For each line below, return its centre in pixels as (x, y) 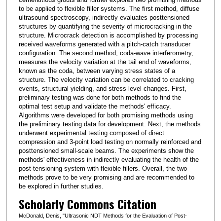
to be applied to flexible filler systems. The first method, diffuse (109, 8)
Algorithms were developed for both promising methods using (106, 115)
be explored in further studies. (61, 186)
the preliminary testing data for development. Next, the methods (110, 124)
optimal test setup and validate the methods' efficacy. (95, 106)
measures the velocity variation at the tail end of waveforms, (105, 62)
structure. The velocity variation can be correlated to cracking (106, 79)
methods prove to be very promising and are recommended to (106, 177)
